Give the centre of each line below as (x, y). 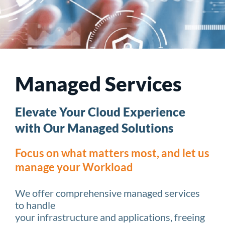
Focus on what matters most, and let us (112, 153)
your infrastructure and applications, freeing (110, 217)
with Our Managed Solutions (94, 128)
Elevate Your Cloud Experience (100, 112)
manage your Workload (74, 167)
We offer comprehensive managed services (107, 193)
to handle (35, 205)
